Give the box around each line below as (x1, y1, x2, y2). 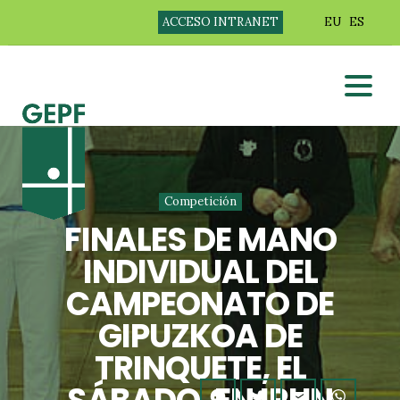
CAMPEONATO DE (66, 281, 334, 327)
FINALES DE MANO (63, 217, 337, 262)
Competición (163, 194, 237, 209)
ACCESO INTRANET (162, 14, 279, 29)
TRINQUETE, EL (94, 346, 306, 391)
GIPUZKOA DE (97, 313, 303, 359)
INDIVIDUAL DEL (82, 249, 318, 295)
